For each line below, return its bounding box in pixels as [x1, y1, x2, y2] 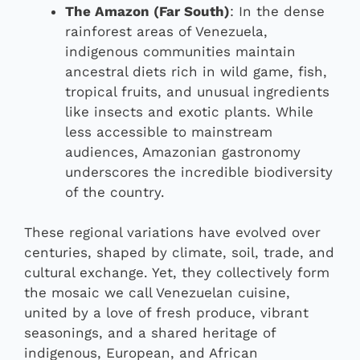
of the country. [65, 183, 165, 200]
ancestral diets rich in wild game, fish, [65, 63, 327, 80]
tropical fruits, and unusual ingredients [65, 83, 329, 100]
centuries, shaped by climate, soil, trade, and [24, 244, 334, 261]
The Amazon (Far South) [65, 2, 230, 19]
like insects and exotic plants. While [65, 103, 313, 120]
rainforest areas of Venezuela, [65, 22, 268, 39]
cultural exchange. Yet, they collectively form [24, 264, 329, 281]
